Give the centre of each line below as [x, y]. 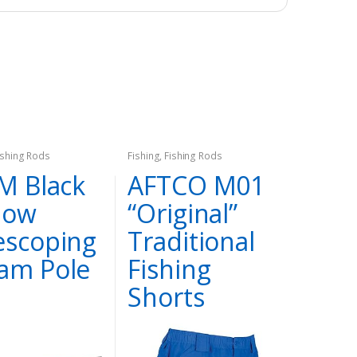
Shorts [166, 296]
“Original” [182, 213]
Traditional [191, 241]
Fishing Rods [193, 156]
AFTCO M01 [196, 185]
